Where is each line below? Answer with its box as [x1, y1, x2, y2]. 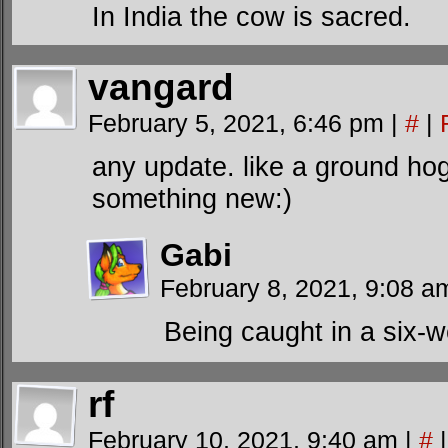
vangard [88, 67, 234, 108]
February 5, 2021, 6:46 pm [88, 109, 391, 137]
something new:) [92, 183, 292, 214]
